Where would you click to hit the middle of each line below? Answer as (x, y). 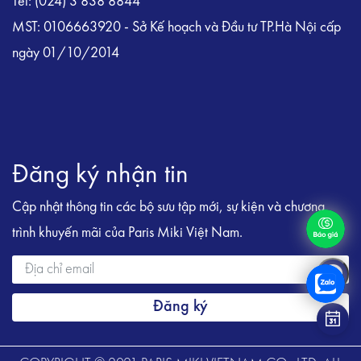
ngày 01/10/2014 (67, 53)
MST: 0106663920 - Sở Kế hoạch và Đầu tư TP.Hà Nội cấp (176, 27)
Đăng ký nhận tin (100, 175)
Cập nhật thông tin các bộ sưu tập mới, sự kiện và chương (168, 207)
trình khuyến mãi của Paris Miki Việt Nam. (127, 233)
